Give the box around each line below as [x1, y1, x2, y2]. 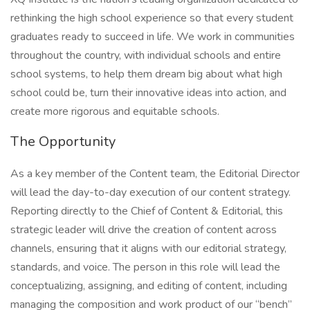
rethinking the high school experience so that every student [10, 10, 293, 26]
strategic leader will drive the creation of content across [10, 222, 277, 237]
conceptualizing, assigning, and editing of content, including [10, 278, 287, 293]
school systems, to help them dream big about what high [10, 66, 282, 82]
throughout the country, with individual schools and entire [10, 48, 281, 63]
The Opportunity [10, 132, 116, 151]
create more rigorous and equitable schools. [10, 104, 219, 119]
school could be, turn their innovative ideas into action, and [10, 85, 286, 100]
